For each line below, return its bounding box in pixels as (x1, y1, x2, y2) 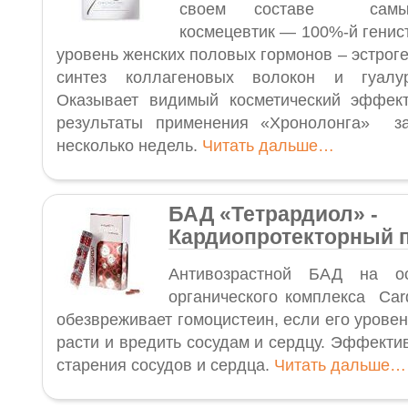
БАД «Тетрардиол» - (168, 202, 378, 226)
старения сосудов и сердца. (56, 356, 274, 374)
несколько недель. (56, 137, 202, 155)
